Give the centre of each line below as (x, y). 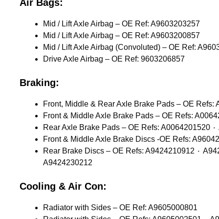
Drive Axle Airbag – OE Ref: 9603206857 (114, 59)
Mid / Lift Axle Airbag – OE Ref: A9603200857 (121, 35)
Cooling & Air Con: (63, 186)
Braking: (39, 82)
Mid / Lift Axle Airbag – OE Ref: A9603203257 (121, 23)
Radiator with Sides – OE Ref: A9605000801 (120, 207)
